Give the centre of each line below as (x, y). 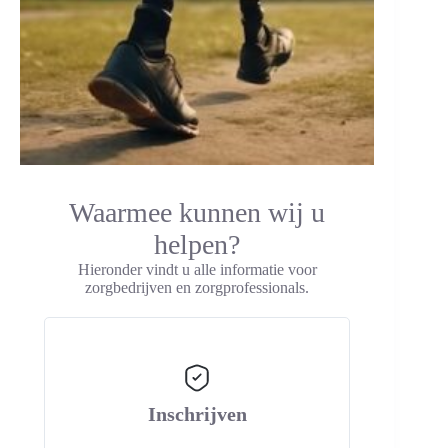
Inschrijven (197, 414)
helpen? (197, 244)
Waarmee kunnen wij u (197, 212)
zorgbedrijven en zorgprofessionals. (197, 287)
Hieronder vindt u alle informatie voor (197, 269)
